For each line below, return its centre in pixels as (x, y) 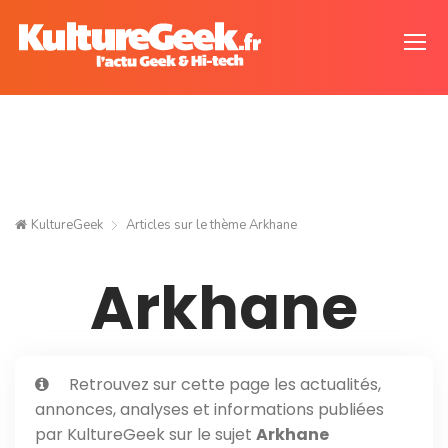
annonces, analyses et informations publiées (209, 409)
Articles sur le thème (186, 225)
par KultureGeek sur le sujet (145, 434)
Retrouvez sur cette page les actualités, (225, 384)
